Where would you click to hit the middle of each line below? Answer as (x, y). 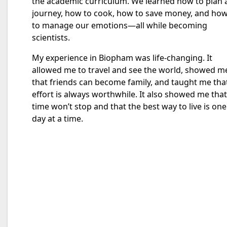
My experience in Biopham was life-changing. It (122, 58)
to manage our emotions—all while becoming (120, 25)
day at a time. (58, 119)
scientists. (51, 37)
